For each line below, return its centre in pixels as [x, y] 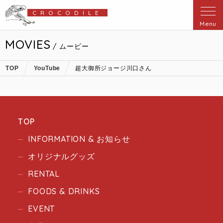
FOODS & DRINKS [64, 191]
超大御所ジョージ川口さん [113, 68]
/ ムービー [70, 46]
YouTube [47, 68]
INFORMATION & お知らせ [79, 139]
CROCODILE [67, 13]
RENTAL [44, 174]
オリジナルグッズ [61, 156]
